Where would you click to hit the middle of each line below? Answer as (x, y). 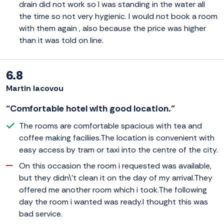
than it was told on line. (61, 40)
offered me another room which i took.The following (113, 190)
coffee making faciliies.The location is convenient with (117, 138)
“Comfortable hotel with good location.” (90, 109)
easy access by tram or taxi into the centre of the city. (118, 150)
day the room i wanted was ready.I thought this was (113, 202)
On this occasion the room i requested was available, (115, 166)
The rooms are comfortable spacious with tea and (110, 126)
